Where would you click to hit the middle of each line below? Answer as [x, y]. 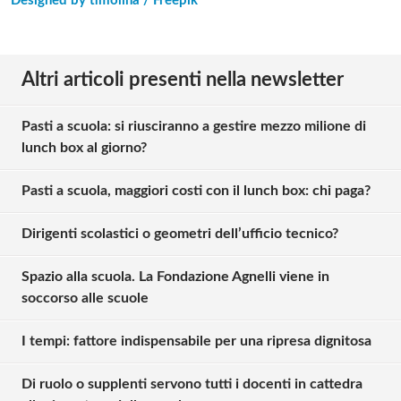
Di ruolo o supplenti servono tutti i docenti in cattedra [192, 384]
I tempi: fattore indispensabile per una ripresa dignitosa [196, 341]
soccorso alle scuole [85, 299]
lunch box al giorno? [84, 148]
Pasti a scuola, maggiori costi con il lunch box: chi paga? [196, 191]
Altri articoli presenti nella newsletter [183, 80]
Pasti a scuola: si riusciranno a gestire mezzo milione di [194, 127]
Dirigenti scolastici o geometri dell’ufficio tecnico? [180, 234]
